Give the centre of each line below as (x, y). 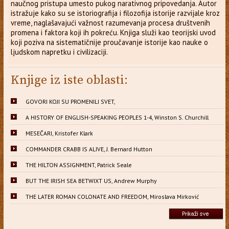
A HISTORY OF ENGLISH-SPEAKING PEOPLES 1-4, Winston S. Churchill (117, 117)
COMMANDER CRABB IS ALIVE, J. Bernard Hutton (89, 149)
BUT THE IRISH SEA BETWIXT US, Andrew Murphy (91, 180)
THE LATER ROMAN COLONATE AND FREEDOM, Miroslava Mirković (112, 196)
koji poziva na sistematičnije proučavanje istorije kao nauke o (109, 42)
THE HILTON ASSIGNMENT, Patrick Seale (78, 165)
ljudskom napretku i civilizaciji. (59, 52)
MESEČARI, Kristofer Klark (59, 133)
